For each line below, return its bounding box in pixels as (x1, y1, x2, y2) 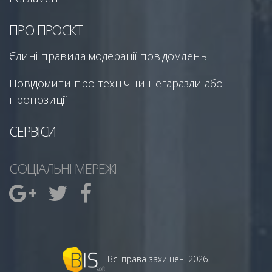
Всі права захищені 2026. (107, 253, 209, 265)
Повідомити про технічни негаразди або (9, 75, 223, 90)
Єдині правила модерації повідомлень (9, 48, 207, 63)
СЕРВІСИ (9, 121, 56, 140)
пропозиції (9, 92, 67, 107)
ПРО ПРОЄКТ (9, 20, 83, 39)
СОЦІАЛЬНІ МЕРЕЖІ (9, 158, 117, 177)
